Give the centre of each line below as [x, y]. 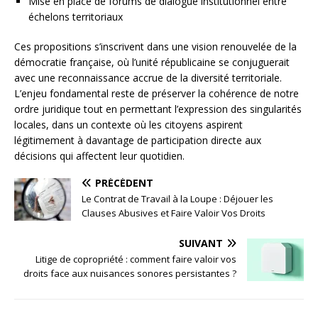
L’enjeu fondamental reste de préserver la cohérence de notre [157, 94]
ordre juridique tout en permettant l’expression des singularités [158, 109]
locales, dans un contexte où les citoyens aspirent [128, 125]
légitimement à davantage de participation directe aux [138, 141]
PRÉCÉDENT [124, 183]
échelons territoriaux [76, 17]
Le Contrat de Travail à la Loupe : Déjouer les [177, 199]
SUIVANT [201, 243]
